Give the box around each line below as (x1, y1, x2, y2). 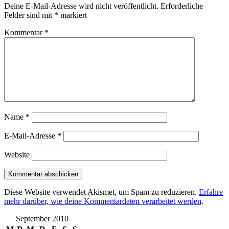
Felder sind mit (4, 10, 54, 19)
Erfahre (199, 187, 223, 196)
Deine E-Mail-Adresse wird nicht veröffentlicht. (4, 1, 158, 10)
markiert (58, 10, 87, 19)
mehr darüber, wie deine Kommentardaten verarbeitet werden (4, 196, 201, 205)
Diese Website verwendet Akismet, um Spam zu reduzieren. (4, 187, 199, 196)
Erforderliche (161, 1, 203, 10)
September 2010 (16, 214, 68, 223)
